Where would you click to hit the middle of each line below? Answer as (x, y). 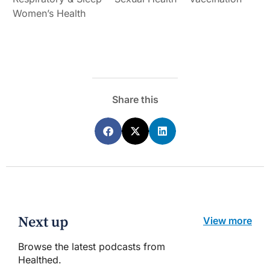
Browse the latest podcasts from (92, 247)
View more (228, 221)
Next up (43, 223)
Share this (135, 100)
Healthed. (40, 260)
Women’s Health (49, 14)
